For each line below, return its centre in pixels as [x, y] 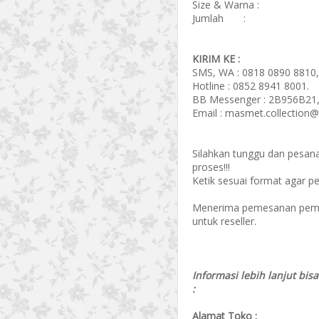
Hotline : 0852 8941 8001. [251, 86]
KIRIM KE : [216, 59]
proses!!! [211, 167]
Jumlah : [219, 18]
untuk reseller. [224, 221]
